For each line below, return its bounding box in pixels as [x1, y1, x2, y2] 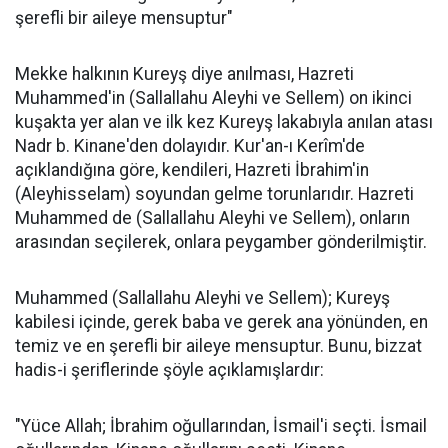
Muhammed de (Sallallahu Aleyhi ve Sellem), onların [15, 208, 410, 228]
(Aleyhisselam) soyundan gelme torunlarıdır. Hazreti [15, 184, 414, 204]
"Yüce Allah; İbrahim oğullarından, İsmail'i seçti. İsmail [15, 416, 427, 436]
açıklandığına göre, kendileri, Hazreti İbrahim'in [15, 160, 369, 180]
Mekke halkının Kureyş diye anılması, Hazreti [15, 64, 354, 84]
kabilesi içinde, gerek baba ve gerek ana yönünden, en [15, 312, 428, 332]
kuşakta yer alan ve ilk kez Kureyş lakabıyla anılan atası [15, 112, 433, 132]
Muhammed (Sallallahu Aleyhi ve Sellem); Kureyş [15, 288, 390, 308]
